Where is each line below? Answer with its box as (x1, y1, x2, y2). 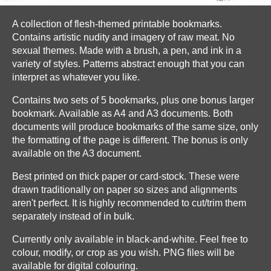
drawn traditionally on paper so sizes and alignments (12, 184, 237, 195)
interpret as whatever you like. (12, 72, 140, 82)
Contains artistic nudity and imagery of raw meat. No (12, 32, 235, 42)
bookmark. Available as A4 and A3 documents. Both (12, 108, 233, 119)
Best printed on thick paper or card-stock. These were (12, 171, 240, 181)
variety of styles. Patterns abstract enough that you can (12, 59, 244, 69)
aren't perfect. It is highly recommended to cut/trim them (12, 198, 246, 208)
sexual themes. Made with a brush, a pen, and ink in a (12, 45, 241, 56)
